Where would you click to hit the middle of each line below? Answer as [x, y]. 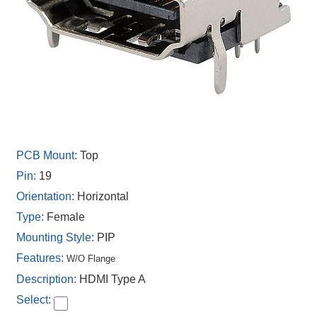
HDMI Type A [113, 279]
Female [66, 217]
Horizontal [103, 196]
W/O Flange [91, 259]
